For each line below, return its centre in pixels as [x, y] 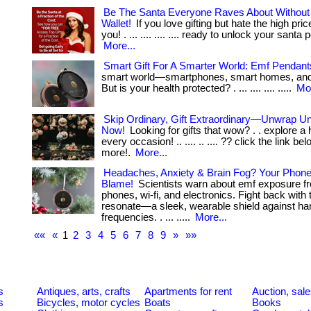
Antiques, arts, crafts [84, 291]
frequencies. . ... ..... [147, 217]
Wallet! [116, 24]
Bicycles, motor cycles [89, 302]
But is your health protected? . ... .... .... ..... [198, 88]
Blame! [117, 184]
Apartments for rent [188, 291]
